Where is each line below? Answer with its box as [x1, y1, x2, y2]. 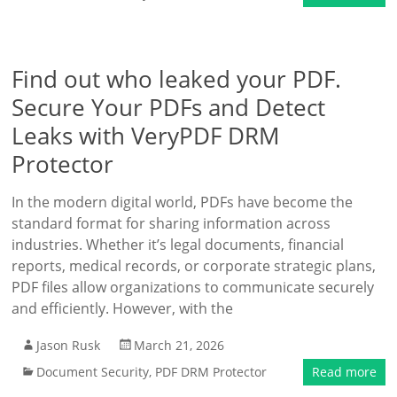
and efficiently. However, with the [12, 299, 234, 318]
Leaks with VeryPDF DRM [12, 120, 280, 152]
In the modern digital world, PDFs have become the [12, 192, 354, 212]
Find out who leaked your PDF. [12, 63, 342, 95]
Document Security [36, 363, 150, 380]
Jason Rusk [36, 337, 101, 354]
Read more [311, 363, 377, 380]
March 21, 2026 [134, 337, 225, 354]
